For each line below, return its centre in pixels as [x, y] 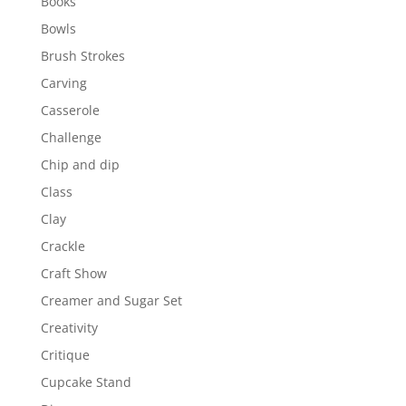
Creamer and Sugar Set [111, 300]
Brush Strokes [82, 56]
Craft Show [73, 273]
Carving [63, 83]
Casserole [70, 110]
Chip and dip [80, 164]
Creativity [69, 328]
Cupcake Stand [86, 382]
